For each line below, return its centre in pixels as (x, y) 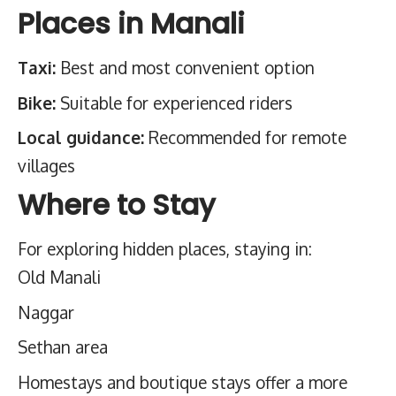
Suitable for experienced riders (174, 102)
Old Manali (59, 277)
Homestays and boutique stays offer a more (183, 381)
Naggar (46, 312)
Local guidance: (81, 137)
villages (46, 165)
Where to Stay (117, 204)
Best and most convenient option (185, 67)
